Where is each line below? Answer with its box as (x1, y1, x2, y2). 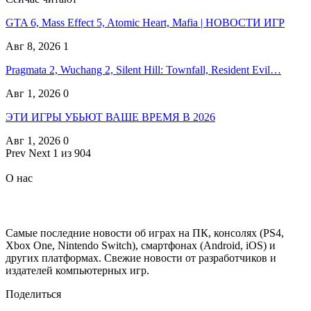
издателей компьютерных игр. (6, 264, 149, 276)
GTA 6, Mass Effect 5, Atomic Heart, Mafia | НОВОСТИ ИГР (6, 17, 285, 29)
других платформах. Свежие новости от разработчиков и (6, 251, 276, 264)
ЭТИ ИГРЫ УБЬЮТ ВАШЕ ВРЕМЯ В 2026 (6, 111, 215, 124)
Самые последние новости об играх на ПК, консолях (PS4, (6, 226, 284, 239)
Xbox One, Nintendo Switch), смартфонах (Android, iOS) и (6, 239, 276, 251)
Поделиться (6, 287, 61, 300)
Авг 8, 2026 (6, 40, 60, 53)
